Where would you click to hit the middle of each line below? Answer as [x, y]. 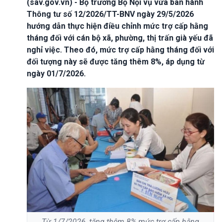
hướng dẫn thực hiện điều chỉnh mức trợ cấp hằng [117, 26]
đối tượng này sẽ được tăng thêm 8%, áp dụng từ [116, 61]
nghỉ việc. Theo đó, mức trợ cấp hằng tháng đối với [120, 50]
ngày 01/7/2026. [56, 73]
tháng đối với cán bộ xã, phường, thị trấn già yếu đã [120, 38]
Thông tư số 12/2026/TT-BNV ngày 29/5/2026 [110, 14]
